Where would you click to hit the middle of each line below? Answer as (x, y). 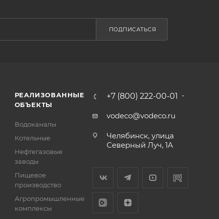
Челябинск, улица (140, 136)
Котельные (32, 138)
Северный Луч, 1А (140, 145)
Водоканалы (35, 124)
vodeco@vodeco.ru (141, 116)
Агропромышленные (49, 198)
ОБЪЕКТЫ (33, 105)
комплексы (33, 208)
